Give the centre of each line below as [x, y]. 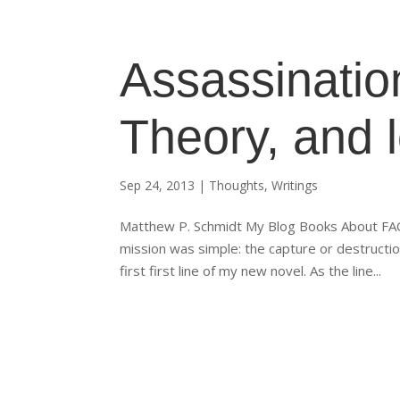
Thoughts [237, 185]
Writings [295, 185]
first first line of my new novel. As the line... [251, 271]
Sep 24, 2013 [158, 185]
